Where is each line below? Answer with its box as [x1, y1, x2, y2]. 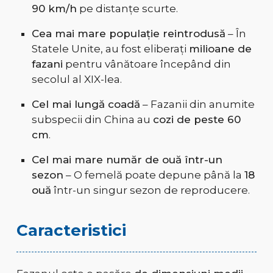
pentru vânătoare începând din [62, 58, 231, 71]
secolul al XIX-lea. [31, 73, 122, 86]
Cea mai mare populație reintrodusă [31, 27, 225, 40]
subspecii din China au [31, 113, 153, 126]
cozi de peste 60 [152, 113, 241, 126]
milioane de [188, 43, 252, 55]
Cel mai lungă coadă [31, 98, 140, 111]
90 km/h [31, 2, 77, 15]
